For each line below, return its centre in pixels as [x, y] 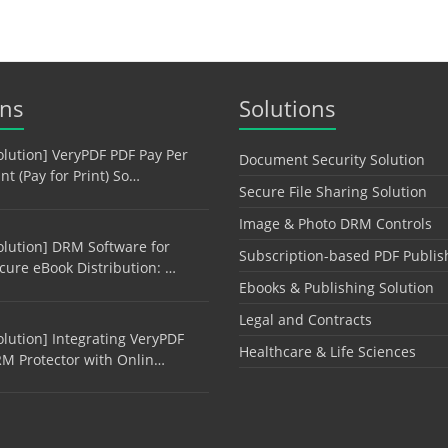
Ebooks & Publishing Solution [336, 288]
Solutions [287, 108]
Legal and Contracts [305, 320]
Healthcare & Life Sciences [327, 352]
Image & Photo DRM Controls [335, 224]
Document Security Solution [332, 160]
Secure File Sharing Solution [333, 192]
